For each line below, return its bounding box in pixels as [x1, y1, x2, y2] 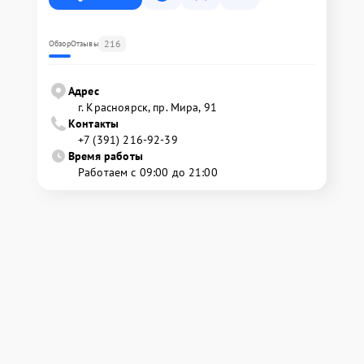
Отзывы [70, 38, 99, 49]
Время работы [68, 149, 143, 163]
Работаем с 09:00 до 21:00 [78, 165, 218, 180]
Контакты [68, 116, 119, 131]
